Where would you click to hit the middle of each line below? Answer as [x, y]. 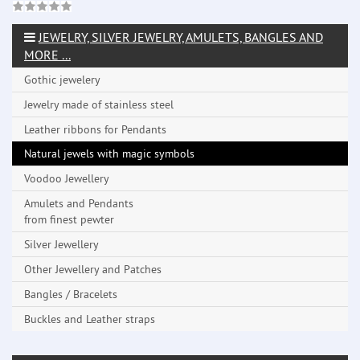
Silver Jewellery [61, 245]
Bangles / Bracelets [71, 295]
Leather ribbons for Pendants [95, 130]
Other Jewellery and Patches [93, 270]
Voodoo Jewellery [67, 179]
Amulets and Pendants [79, 204]
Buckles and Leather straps [90, 319]
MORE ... [47, 55]
